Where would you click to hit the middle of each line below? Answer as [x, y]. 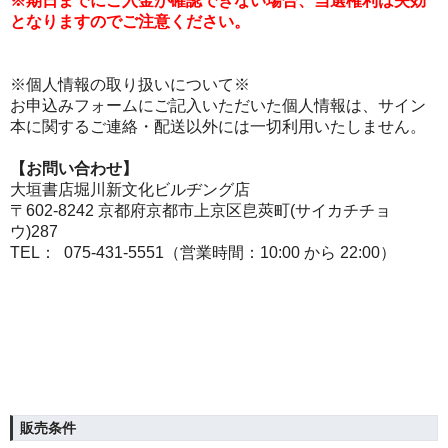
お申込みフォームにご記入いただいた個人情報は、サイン [218, 105]
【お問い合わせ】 [74, 168]
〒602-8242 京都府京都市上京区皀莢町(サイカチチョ [200, 210]
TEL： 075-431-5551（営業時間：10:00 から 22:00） [203, 252]
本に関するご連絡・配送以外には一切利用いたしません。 [218, 126]
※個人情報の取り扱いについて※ [130, 84]
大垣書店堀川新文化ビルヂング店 [130, 189]
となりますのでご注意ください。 [130, 21]
